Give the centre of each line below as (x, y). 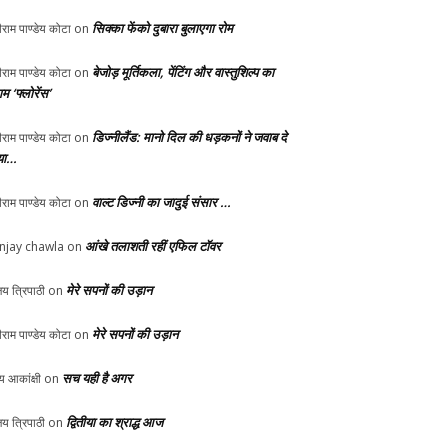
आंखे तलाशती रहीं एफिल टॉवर (153, 246)
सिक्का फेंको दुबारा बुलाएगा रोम (162, 28)
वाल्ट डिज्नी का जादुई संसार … (161, 202)
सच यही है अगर (97, 378)
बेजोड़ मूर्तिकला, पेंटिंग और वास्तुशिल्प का (183, 72)
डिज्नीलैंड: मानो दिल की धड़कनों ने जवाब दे (189, 137)
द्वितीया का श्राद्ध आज (114, 422)
